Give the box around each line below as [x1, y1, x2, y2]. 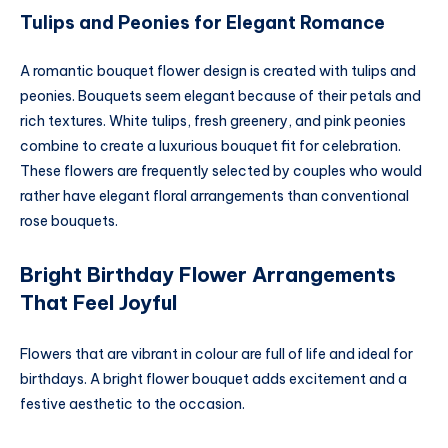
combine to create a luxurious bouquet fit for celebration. [20, 136, 401, 155]
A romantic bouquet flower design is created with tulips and [20, 61, 416, 80]
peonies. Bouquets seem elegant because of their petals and [20, 86, 421, 105]
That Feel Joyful [20, 289, 177, 315]
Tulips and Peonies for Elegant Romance [20, 11, 385, 35]
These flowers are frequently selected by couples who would [20, 161, 422, 180]
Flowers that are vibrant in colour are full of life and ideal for [20, 345, 413, 364]
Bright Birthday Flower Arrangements [20, 261, 396, 287]
